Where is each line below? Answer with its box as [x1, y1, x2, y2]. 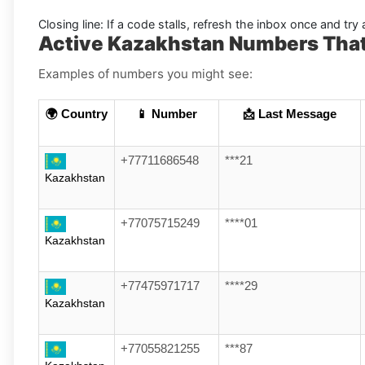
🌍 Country [46, 108, 108, 121]
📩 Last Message [243, 108, 336, 121]
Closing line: [38, 17, 103, 32]
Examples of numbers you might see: [38, 66, 253, 82]
